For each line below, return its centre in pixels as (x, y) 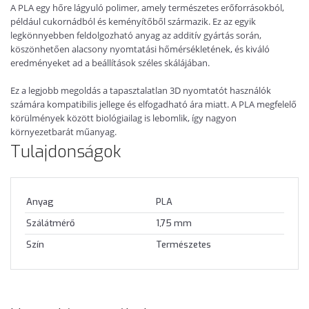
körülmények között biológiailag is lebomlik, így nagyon (123, 118)
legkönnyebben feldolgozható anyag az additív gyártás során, (136, 35)
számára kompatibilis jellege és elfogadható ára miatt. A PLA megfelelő (153, 104)
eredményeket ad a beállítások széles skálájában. (110, 62)
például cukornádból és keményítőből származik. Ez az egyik (133, 21)
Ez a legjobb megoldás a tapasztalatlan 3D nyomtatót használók (141, 90)
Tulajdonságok (66, 152)
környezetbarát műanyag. (63, 131)
